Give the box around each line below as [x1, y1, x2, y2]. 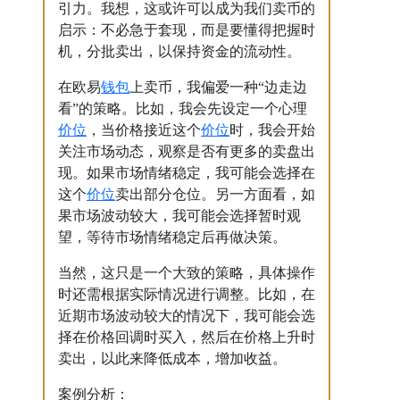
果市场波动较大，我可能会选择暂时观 [58, 207, 301, 223]
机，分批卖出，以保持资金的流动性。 [58, 43, 301, 59]
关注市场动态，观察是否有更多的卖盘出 [58, 143, 315, 159]
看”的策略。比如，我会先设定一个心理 [58, 100, 307, 116]
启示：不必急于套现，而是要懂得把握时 [58, 21, 315, 37]
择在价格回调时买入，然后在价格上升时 [58, 329, 315, 345]
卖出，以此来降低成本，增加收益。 [58, 350, 287, 366]
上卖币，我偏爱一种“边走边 [129, 79, 307, 95]
